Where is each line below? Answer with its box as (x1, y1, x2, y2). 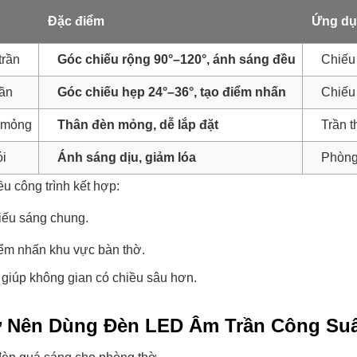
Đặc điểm (48, 14, 104, 28)
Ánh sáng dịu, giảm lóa (57, 151, 196, 164)
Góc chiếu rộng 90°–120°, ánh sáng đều (57, 53, 296, 66)
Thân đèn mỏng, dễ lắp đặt (57, 118, 218, 131)
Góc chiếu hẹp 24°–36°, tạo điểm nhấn (57, 85, 286, 99)
